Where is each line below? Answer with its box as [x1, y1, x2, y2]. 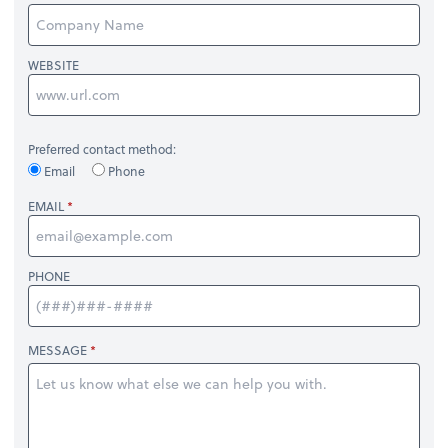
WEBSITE [28, 55, 80, 74]
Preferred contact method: [28, 139, 177, 158]
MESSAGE [28, 341, 88, 360]
